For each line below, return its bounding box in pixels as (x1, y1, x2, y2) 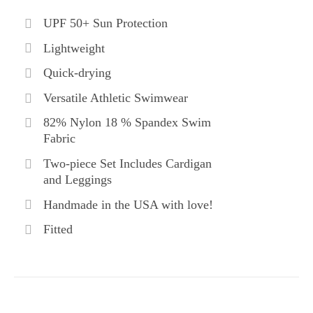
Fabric (43, 131, 75, 146)
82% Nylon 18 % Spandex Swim (43, 115, 211, 130)
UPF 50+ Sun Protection (43, 15, 168, 30)
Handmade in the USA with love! (43, 197, 213, 212)
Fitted (43, 222, 73, 237)
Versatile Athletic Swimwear (43, 90, 188, 105)
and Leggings (43, 172, 112, 187)
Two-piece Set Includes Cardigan (43, 156, 212, 170)
